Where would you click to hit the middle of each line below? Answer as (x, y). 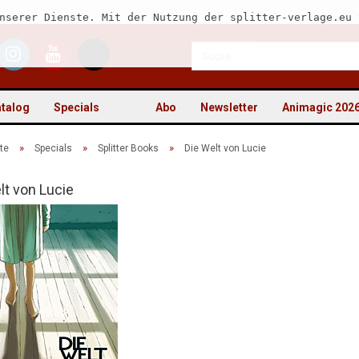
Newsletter (229, 107)
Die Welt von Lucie (225, 148)
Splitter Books (128, 148)
